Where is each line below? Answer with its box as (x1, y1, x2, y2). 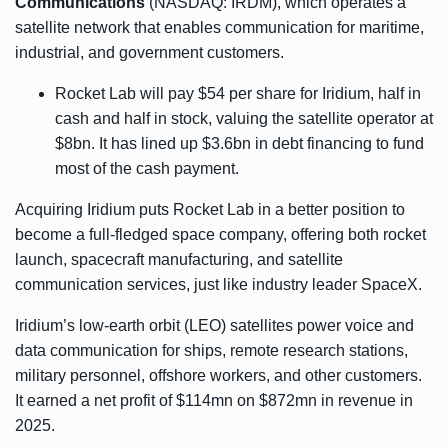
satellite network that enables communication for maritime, (15, 19, 424, 37)
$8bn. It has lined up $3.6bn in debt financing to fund (55, 135, 424, 153)
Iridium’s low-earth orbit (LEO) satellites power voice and (15, 317, 414, 335)
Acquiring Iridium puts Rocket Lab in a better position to (15, 201, 405, 219)
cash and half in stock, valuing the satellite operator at (55, 110, 433, 128)
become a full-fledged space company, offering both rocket (15, 226, 426, 244)
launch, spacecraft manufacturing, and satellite (15, 251, 343, 269)
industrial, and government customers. (15, 44, 288, 62)
